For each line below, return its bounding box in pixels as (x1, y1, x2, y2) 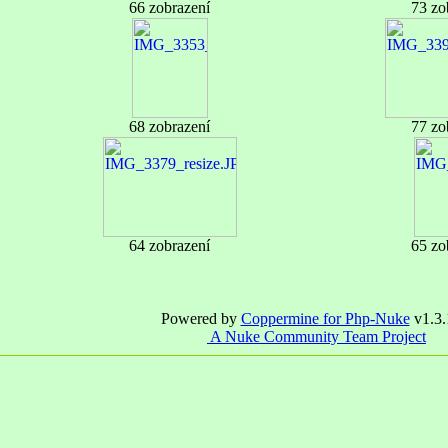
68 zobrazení (129, 118, 210, 135)
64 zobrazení (129, 237, 210, 254)
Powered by (160, 310, 241, 327)
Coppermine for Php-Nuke (240, 310, 410, 327)
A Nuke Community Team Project (207, 328, 426, 345)
